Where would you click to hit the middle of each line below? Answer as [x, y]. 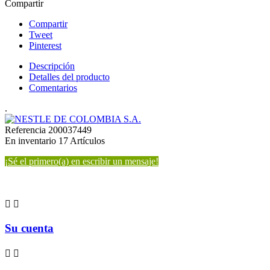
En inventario [30, 141]
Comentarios [53, 88]
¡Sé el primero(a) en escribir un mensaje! [82, 162]
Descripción [52, 66]
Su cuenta [29, 228]
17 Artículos [82, 141]
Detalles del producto [69, 77]
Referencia [27, 130]
